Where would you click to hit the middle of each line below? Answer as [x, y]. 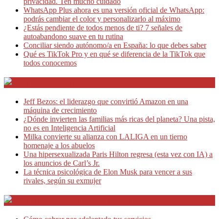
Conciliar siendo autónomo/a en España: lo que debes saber [115, 45]
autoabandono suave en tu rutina [73, 37]
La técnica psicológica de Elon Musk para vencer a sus [108, 172]
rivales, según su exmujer [62, 180]
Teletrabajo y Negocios [81, 200]
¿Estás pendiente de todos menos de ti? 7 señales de [103, 28]
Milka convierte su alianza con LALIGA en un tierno [105, 136]
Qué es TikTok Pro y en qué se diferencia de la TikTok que [114, 54]
